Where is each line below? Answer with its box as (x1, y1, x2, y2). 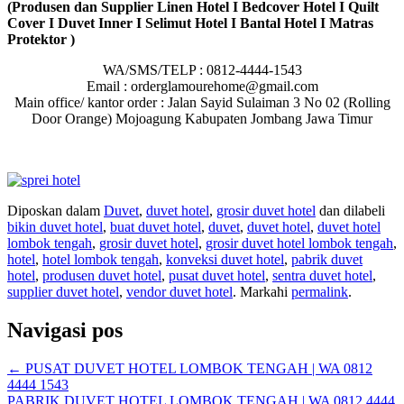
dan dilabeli (316, 203, 385, 219)
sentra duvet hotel (272, 268, 372, 284)
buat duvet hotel (110, 219, 201, 235)
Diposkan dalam (7, 203, 104, 219)
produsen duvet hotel (42, 268, 161, 284)
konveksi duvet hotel (166, 252, 284, 268)
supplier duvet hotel (7, 284, 119, 300)
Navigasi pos (7, 318, 123, 343)
